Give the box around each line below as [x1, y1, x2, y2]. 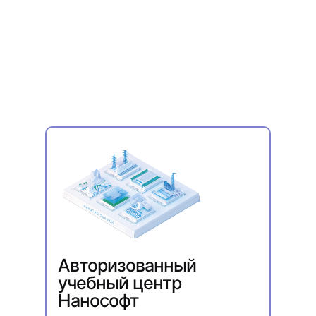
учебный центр [58, 272, 181, 293]
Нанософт [58, 290, 139, 311]
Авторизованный [58, 255, 196, 276]
